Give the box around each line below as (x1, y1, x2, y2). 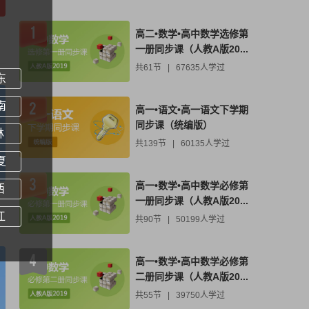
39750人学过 (176, 290, 225, 300)
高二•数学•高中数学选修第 (135, 28, 248, 39)
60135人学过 (181, 138, 230, 148)
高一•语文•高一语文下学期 (135, 103, 248, 115)
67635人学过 (176, 62, 225, 72)
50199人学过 (176, 214, 225, 224)
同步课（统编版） (135, 119, 212, 130)
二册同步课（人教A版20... (135, 270, 248, 282)
